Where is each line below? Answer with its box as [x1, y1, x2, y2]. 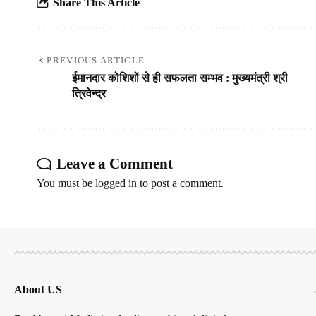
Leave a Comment [56, 155, 173, 173]
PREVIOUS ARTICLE [47, 55, 145, 66]
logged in [95, 177, 137, 190]
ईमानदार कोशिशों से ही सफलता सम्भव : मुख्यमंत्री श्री [72, 72, 288, 85]
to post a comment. [137, 177, 224, 190]
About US [14, 284, 62, 296]
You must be [37, 177, 95, 190]
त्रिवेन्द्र [72, 87, 106, 100]
